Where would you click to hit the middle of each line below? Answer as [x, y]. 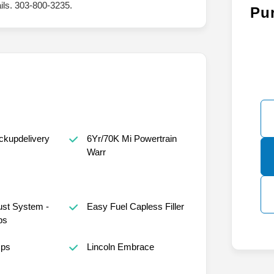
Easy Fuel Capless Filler [135, 207]
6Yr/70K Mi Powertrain [131, 139]
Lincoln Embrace [120, 247]
